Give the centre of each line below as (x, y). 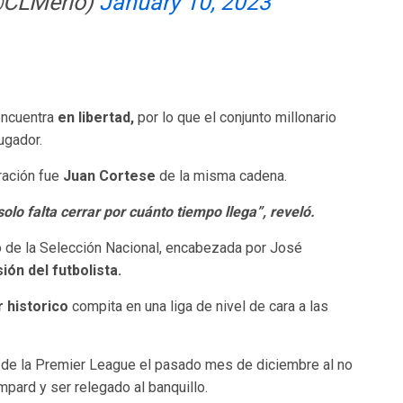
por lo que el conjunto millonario (237, 117)
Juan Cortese (111, 175)
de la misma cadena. (223, 175)
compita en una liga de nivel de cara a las (200, 306)
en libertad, (98, 117)
